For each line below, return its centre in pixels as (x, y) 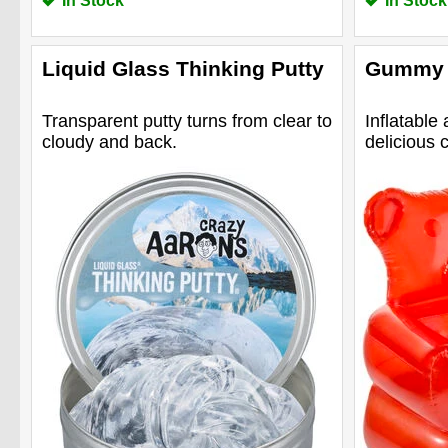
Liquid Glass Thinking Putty (183, 68)
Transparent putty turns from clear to (187, 120)
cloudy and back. (109, 141)
